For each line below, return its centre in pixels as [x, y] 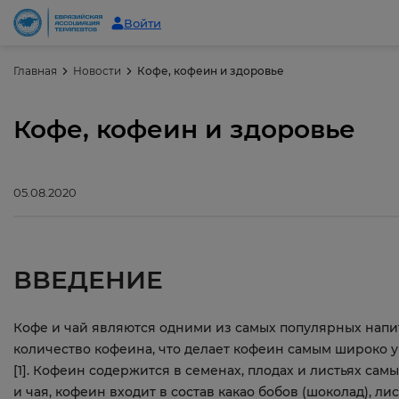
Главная [35, 71]
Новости [97, 71]
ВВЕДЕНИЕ [88, 279]
